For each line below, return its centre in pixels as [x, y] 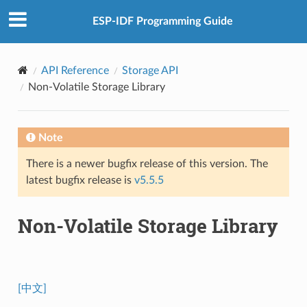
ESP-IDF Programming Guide [162, 22]
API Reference [75, 70]
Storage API [150, 70]
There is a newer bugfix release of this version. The [147, 163]
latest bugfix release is [80, 180]
